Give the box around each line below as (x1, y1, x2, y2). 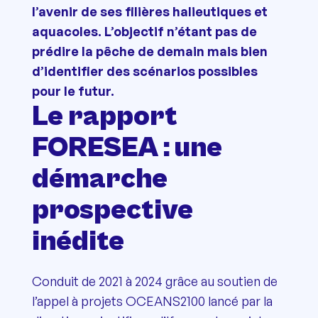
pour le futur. (31, 82, 114, 99)
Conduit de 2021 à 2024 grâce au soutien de (31, 273, 278, 289)
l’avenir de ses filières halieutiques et (31, 3, 268, 19)
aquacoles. (31, 23, 102, 39)
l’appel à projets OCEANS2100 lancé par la (31, 292, 273, 309)
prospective (31, 193, 193, 226)
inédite (31, 224, 124, 258)
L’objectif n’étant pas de (104, 23, 257, 39)
